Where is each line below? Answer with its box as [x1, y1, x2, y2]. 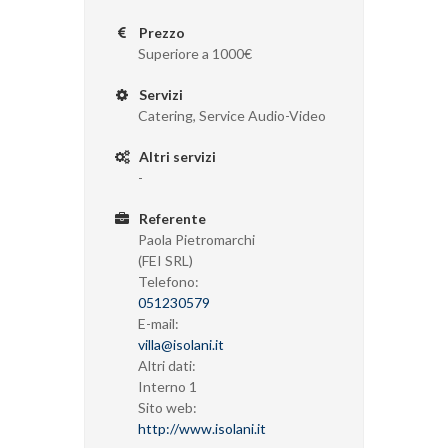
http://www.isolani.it [138, 419, 266, 437]
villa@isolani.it [138, 335, 224, 353]
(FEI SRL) [138, 251, 193, 269]
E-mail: [138, 314, 179, 332]
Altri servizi [136, 147, 216, 165]
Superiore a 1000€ [138, 44, 252, 62]
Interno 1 [138, 377, 197, 395]
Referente [136, 209, 206, 227]
